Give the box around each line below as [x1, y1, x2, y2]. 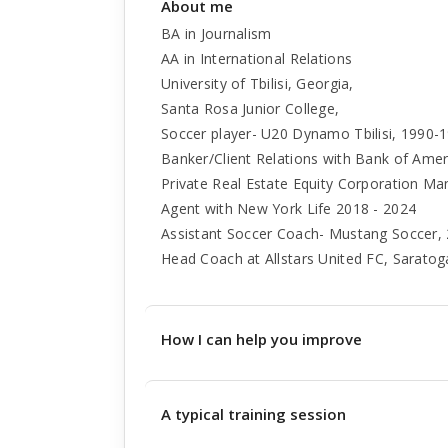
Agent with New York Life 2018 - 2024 [161, 199, 417, 218]
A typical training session [161, 404, 346, 424]
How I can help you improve [161, 329, 362, 349]
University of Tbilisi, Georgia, [161, 74, 354, 93]
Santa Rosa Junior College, [161, 99, 340, 118]
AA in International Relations [161, 49, 353, 68]
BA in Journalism [161, 24, 272, 43]
